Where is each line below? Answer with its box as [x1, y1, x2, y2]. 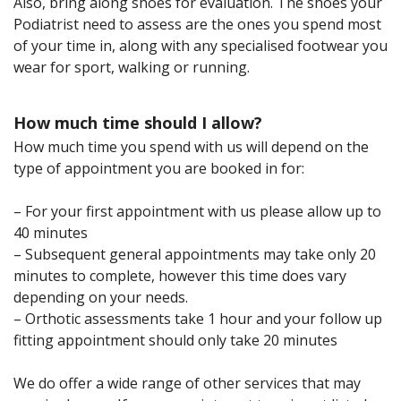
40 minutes [13, 222, 88, 243]
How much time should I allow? [13, 111, 262, 133]
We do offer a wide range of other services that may [13, 372, 361, 393]
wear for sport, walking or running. [13, 56, 250, 77]
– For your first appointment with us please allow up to [13, 200, 381, 221]
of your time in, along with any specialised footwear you [13, 35, 388, 55]
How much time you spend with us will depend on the [13, 136, 369, 157]
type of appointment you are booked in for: [13, 158, 304, 178]
